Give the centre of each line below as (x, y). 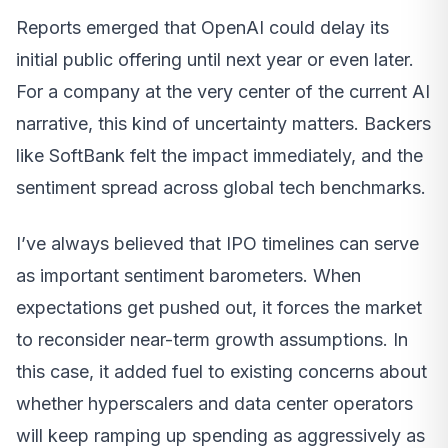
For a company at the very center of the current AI (223, 92)
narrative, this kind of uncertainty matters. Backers (223, 124)
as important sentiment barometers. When (188, 276)
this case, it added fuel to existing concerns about (221, 372)
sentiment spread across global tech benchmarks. (221, 188)
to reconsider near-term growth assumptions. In (212, 340)
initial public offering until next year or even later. (215, 60)
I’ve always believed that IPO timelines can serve (217, 244)
